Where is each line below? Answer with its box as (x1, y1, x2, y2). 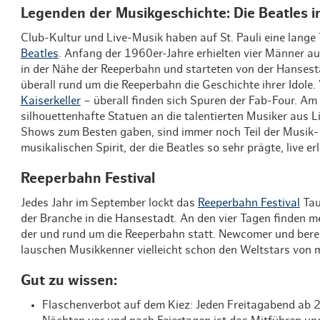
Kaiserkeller (20, 94, 81, 106)
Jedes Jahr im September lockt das (20, 196, 198, 209)
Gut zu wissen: (20, 273, 121, 288)
